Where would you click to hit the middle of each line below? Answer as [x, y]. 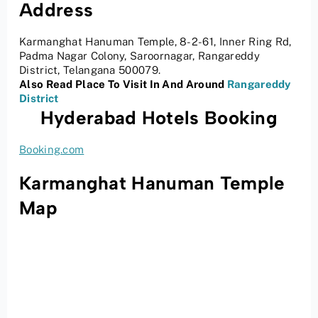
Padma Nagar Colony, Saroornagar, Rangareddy [139, 56]
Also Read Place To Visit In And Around [123, 84]
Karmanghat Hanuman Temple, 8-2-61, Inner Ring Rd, [155, 42]
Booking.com [52, 150]
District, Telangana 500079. [90, 70]
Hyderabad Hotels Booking [159, 118]
